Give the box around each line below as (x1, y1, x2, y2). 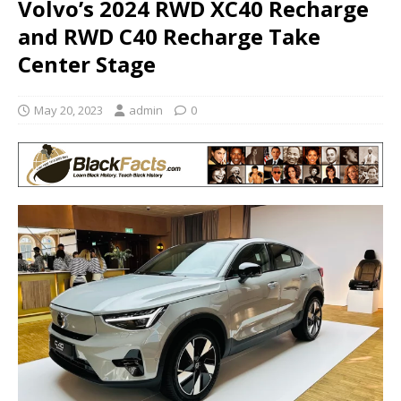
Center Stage (18, 48, 156, 79)
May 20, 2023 (34, 101, 103, 118)
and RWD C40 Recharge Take (18, 21, 320, 51)
